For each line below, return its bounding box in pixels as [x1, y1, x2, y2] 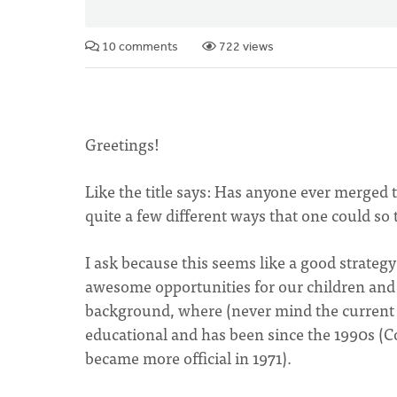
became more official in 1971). [85, 345, 295, 370]
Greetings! [85, 131, 160, 157]
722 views [216, 41, 274, 54]
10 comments [99, 41, 178, 54]
